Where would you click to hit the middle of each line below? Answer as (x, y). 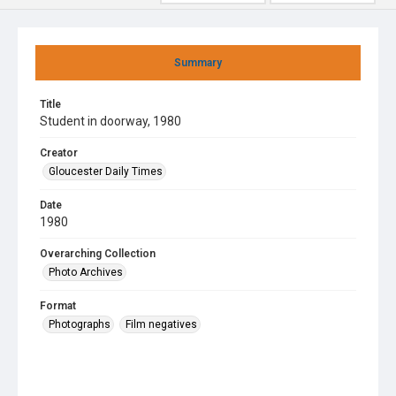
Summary (198, 63)
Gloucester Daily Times (106, 171)
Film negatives (161, 324)
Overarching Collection (98, 254)
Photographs (80, 324)
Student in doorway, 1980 (110, 121)
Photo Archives (86, 272)
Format (58, 306)
